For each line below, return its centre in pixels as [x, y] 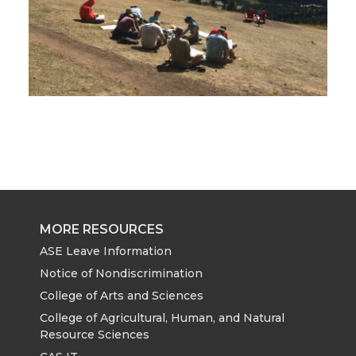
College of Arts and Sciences [122, 296]
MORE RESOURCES [102, 229]
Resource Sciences [95, 334]
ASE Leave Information [106, 251]
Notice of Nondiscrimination [121, 274]
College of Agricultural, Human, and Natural [162, 317]
